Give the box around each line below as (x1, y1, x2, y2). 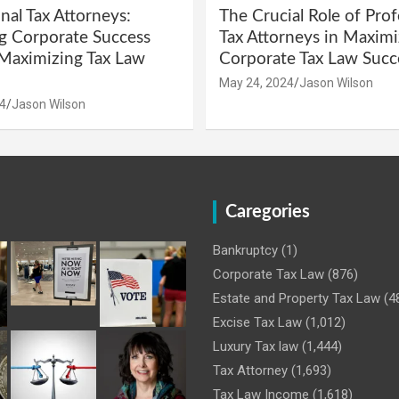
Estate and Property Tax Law (213, 289, 380, 306)
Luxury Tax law (213, 338, 298, 354)
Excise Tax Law (213, 313, 302, 330)
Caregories (225, 202, 310, 221)
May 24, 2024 (219, 75, 294, 90)
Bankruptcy (213, 241, 278, 258)
